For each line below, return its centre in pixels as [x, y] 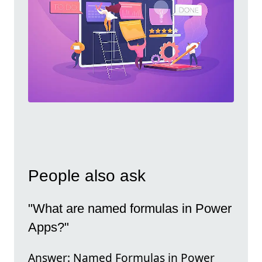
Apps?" [49, 227]
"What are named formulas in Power [130, 208]
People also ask [87, 176]
